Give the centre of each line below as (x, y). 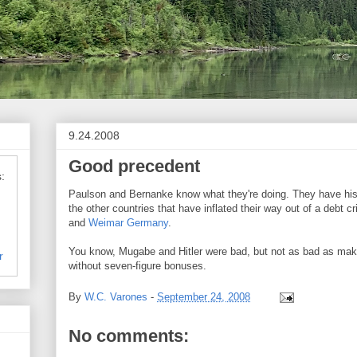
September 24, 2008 (204, 296)
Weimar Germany (128, 223)
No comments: (129, 335)
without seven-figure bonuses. (137, 266)
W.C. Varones (116, 296)
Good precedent (134, 166)
